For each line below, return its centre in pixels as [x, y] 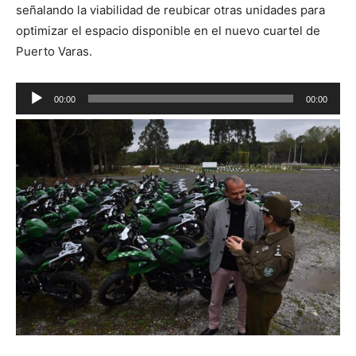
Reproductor [50, 92]
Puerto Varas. [54, 51]
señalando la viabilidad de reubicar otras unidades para [170, 10]
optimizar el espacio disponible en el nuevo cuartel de [168, 31]
